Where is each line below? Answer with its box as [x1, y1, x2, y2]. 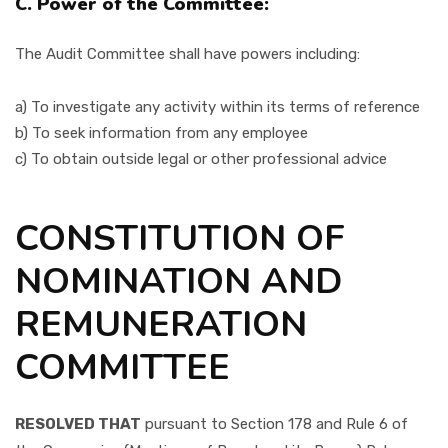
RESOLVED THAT [15, 415, 141, 433]
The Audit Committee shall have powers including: [15, 44, 360, 63]
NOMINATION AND [15, 256, 342, 306]
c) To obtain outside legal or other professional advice [15, 149, 387, 168]
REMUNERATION [15, 299, 307, 349]
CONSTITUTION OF [15, 213, 345, 263]
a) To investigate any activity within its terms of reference [15, 97, 420, 116]
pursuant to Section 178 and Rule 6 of [141, 415, 408, 433]
